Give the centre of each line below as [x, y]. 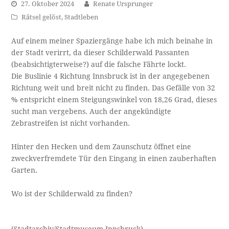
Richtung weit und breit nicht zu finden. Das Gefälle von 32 [113, 88]
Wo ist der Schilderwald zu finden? [72, 193]
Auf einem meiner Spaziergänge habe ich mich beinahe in [112, 41]
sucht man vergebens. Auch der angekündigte [91, 111]
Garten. [25, 170]
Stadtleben [82, 17]
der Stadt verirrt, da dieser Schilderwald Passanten [100, 52]
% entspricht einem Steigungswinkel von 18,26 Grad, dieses [114, 99]
